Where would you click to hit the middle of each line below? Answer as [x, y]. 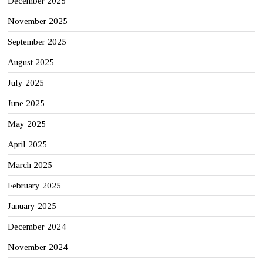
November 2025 [38, 21]
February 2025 [35, 186]
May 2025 [27, 124]
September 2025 [37, 42]
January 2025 [32, 206]
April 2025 [28, 145]
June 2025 [26, 104]
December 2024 [37, 227]
